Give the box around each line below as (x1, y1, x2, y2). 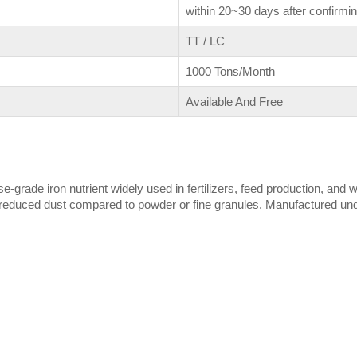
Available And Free (186, 95, 283, 109)
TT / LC (186, 34, 225, 49)
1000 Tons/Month (186, 65, 275, 79)
